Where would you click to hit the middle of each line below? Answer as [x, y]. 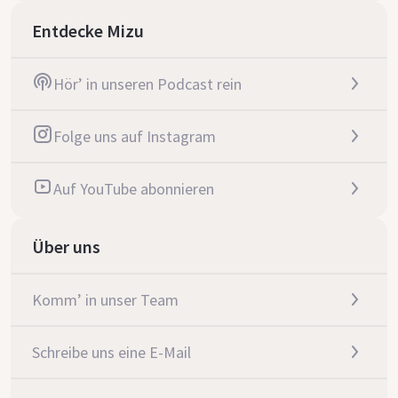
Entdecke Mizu [88, 31]
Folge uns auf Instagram [135, 136]
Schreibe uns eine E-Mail [111, 352]
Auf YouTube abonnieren [134, 189]
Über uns [66, 247]
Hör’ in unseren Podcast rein [147, 84]
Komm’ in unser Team [105, 300]
